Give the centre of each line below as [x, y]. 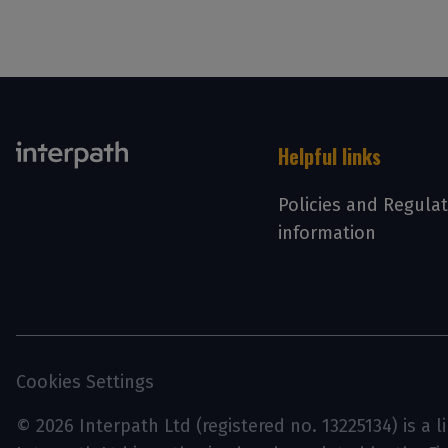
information [327, 233]
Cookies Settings [85, 382]
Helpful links [330, 156]
